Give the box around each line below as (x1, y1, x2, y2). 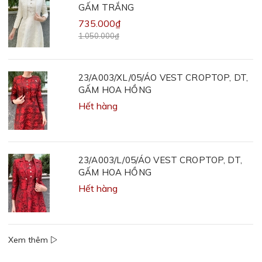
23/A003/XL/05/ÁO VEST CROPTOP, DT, (78, 72, 249, 83)
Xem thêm (8, 235, 50, 245)
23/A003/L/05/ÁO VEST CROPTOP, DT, (78, 154, 242, 166)
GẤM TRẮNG (78, 2, 135, 13)
